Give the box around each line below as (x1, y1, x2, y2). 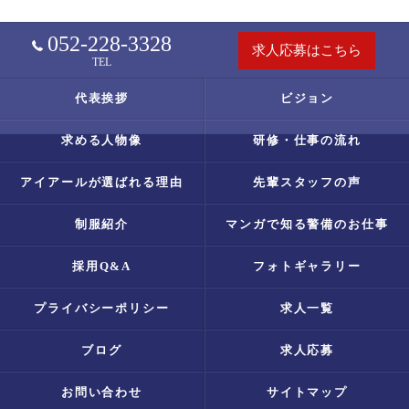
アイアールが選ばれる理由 (19, 175, 184, 189)
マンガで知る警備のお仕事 (225, 217, 390, 231)
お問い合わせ (60, 385, 143, 399)
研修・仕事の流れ (252, 133, 362, 147)
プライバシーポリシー (33, 301, 171, 315)
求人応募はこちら (251, 42, 362, 58)
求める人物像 (60, 133, 143, 147)
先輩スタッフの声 (252, 175, 362, 189)
